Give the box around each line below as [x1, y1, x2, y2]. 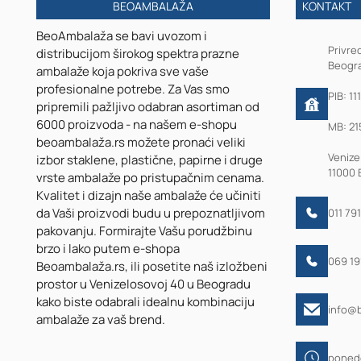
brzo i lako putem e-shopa [36, 240, 180, 258]
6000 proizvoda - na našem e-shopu [36, 116, 237, 134]
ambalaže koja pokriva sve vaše [36, 63, 209, 81]
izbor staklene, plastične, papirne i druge [36, 151, 263, 169]
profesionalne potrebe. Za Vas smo [36, 81, 230, 98]
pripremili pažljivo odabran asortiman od [36, 98, 259, 116]
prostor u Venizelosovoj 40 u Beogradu [36, 276, 251, 293]
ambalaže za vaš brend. [36, 311, 165, 329]
